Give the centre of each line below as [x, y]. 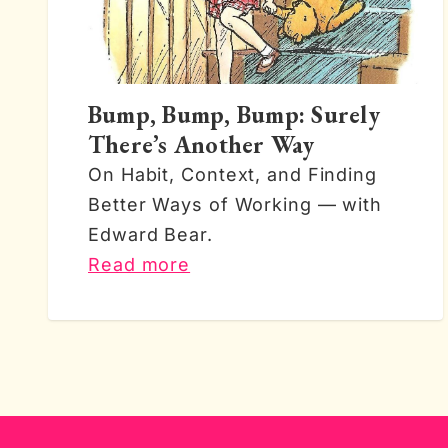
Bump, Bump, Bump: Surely [234, 114]
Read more [139, 264]
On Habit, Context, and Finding [232, 174]
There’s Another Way [201, 144]
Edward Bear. [150, 234]
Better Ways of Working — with [235, 204]
